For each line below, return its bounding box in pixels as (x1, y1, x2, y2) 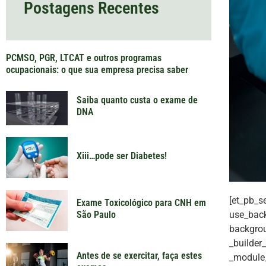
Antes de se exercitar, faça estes (76, 250, 202, 262)
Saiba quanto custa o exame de (76, 94, 198, 106)
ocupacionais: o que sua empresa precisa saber (6, 64, 188, 75)
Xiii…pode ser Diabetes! (76, 150, 167, 161)
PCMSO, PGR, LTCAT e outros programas (6, 52, 161, 64)
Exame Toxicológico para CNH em (76, 197, 206, 208)
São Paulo (76, 208, 116, 220)
